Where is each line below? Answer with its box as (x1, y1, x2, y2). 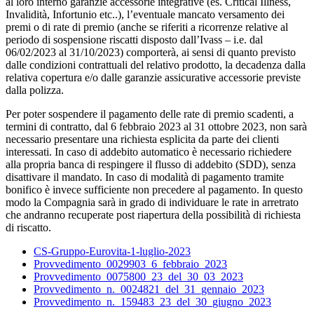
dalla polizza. (6, 84, 64, 96)
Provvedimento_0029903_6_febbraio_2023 (34, 258, 227, 270)
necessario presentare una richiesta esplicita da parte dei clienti (6, 133, 279, 145)
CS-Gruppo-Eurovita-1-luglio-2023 (34, 245, 191, 257)
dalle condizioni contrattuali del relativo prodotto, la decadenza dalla (6, 59, 306, 71)
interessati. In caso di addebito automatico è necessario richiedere (6, 146, 292, 158)
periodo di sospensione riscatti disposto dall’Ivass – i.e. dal (6, 34, 263, 46)
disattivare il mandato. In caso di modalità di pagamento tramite (6, 171, 284, 183)
